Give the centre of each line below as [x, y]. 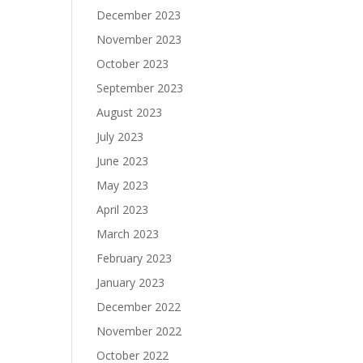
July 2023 [120, 137]
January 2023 [131, 282]
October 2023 [133, 64]
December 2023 [139, 15]
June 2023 [123, 161]
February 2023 [135, 258]
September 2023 [140, 88]
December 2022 [139, 307]
